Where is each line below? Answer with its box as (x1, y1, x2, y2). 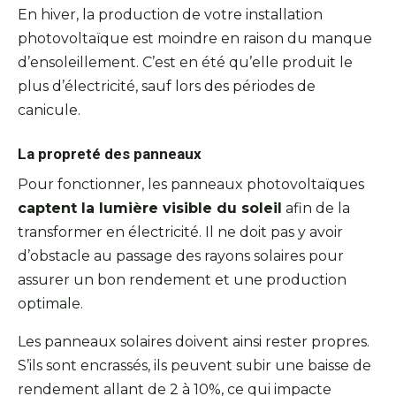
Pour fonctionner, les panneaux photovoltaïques (18, 175, 364, 193)
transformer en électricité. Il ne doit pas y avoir (18, 223, 343, 240)
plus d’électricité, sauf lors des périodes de (18, 77, 316, 95)
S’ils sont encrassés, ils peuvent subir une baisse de (18, 356, 371, 374)
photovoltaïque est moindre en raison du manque (18, 29, 372, 47)
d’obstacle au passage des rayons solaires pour (18, 247, 344, 264)
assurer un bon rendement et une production (18, 270, 346, 288)
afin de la (282, 199, 350, 217)
